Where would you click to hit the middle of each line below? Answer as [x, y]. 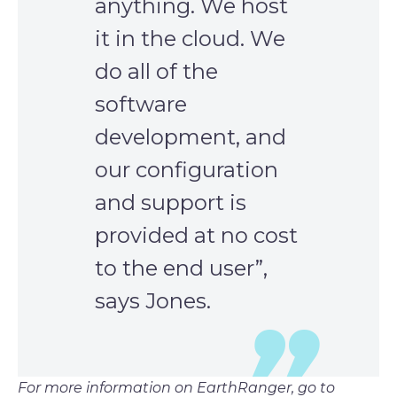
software [141, 105]
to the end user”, [181, 269]
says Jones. [153, 301]
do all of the [156, 72]
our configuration [187, 170]
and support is [171, 203]
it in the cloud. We [190, 39]
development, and [191, 137]
